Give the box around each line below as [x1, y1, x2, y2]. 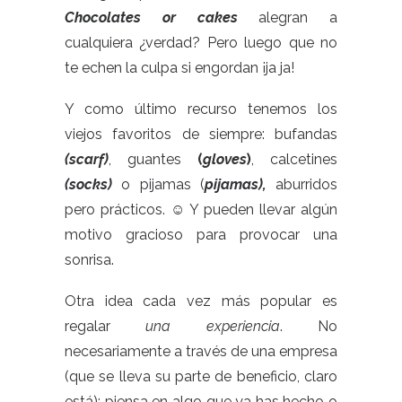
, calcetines [251, 151, 337, 168]
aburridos [266, 176, 337, 193]
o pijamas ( [112, 176, 205, 193]
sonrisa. [65, 251, 118, 268]
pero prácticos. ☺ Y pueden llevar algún [65, 201, 337, 218]
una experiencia [145, 318, 280, 335]
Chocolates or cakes [65, 9, 259, 26]
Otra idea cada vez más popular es [65, 293, 337, 310]
